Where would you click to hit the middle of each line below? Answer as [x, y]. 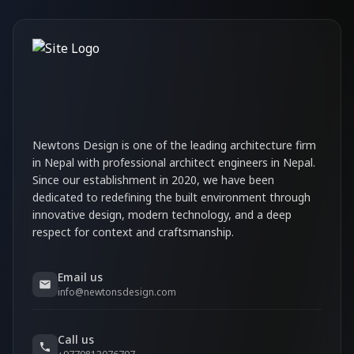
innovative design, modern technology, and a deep [162, 215]
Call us [76, 339]
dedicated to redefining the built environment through [171, 197]
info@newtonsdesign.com [117, 292]
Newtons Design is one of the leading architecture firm [174, 145]
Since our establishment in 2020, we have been [153, 180]
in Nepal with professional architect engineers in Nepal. [174, 162]
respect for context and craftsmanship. [133, 232]
